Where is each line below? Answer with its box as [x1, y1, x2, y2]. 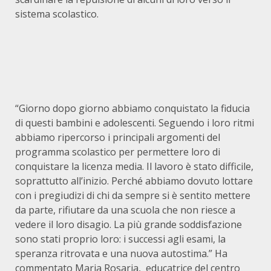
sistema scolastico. [15, 7, 99, 21]
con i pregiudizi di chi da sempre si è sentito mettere [15, 189, 250, 202]
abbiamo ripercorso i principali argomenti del [15, 131, 220, 144]
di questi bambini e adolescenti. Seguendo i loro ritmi [15, 116, 254, 129]
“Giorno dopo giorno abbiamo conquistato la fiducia [15, 102, 250, 115]
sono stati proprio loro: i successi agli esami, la [15, 232, 226, 246]
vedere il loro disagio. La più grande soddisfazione [15, 218, 242, 231]
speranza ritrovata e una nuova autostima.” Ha [15, 247, 227, 260]
